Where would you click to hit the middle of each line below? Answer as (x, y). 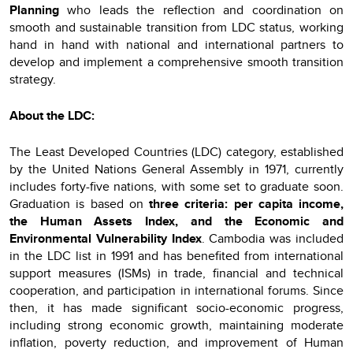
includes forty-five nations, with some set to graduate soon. (176, 186)
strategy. (33, 79)
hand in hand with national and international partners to (176, 44)
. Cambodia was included (273, 238)
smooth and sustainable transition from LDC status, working (176, 27)
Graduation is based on (79, 203)
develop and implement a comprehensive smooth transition (176, 61)
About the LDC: (52, 115)
